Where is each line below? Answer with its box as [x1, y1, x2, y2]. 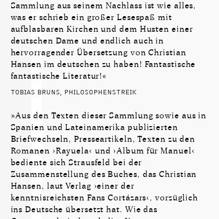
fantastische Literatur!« [10, 70, 108, 81]
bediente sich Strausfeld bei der [10, 157, 142, 168]
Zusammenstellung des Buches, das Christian [10, 169, 197, 180]
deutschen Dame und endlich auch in [10, 35, 164, 46]
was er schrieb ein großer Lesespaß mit [10, 12, 172, 22]
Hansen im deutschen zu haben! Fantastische [10, 59, 196, 69]
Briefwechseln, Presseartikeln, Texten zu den [10, 134, 196, 145]
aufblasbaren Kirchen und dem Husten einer [10, 23, 193, 34]
